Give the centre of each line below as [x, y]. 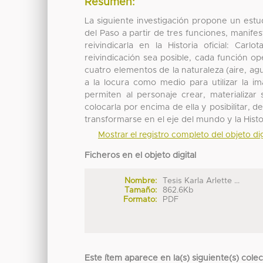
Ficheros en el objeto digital [141, 156]
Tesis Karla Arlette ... [201, 181]
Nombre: [140, 181]
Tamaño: [140, 190]
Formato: [140, 200]
